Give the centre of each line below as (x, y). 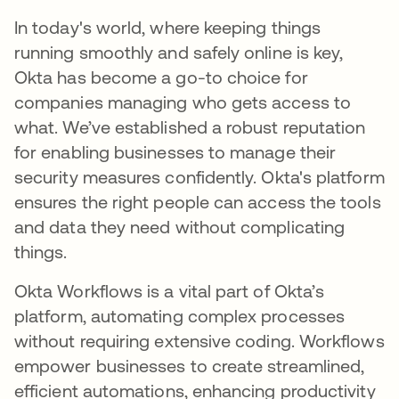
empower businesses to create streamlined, (190, 365)
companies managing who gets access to (183, 102)
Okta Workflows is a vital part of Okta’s (170, 290)
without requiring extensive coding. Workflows (199, 340)
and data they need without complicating (180, 226)
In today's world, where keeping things (168, 27)
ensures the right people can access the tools (198, 201)
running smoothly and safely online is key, (179, 52)
